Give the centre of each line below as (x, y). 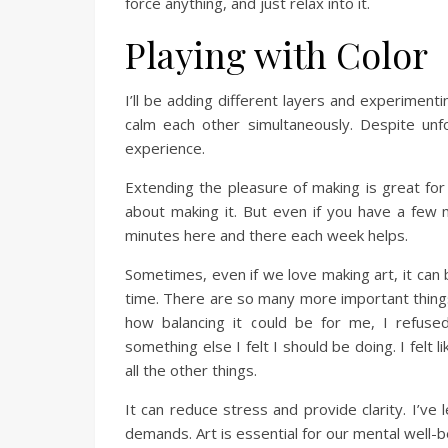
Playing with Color (276, 54)
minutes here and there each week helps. (266, 235)
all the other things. (191, 370)
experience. (165, 148)
